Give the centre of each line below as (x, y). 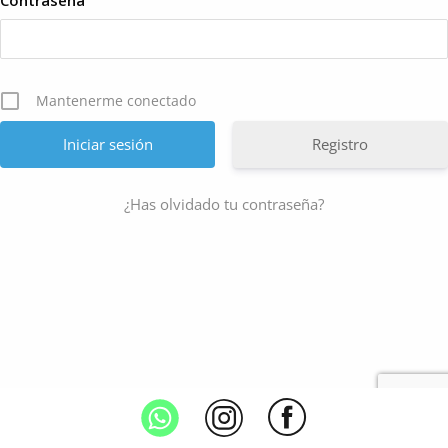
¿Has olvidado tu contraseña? (224, 204)
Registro (340, 144)
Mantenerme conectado (116, 101)
